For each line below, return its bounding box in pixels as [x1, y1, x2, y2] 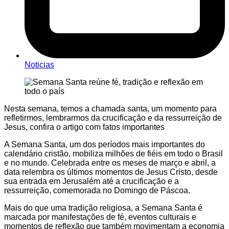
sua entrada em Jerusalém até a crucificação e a [4, 177, 179, 186]
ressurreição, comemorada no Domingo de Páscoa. [4, 186, 190, 195]
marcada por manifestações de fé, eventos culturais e [4, 213, 196, 222]
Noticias [25, 60, 54, 70]
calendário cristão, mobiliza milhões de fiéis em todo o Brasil [4, 149, 223, 158]
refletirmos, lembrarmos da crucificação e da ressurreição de [4, 113, 222, 123]
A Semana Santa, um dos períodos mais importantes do [4, 140, 205, 149]
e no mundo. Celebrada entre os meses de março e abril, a [4, 158, 216, 168]
